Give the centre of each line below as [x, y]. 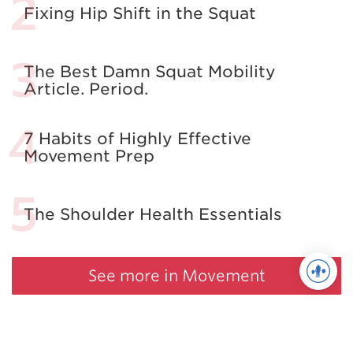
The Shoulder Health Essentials [153, 214]
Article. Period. [86, 89]
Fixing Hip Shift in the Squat [140, 13]
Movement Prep [89, 156]
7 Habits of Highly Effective [137, 138]
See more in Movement [176, 275]
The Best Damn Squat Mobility [150, 71]
